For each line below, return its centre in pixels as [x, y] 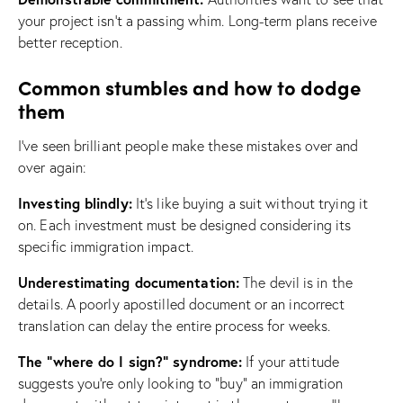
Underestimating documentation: [129, 282]
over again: [53, 167]
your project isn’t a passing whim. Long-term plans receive [197, 20]
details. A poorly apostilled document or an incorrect [182, 304]
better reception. [70, 42]
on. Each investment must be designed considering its [185, 224]
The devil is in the [296, 282]
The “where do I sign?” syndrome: [130, 361]
